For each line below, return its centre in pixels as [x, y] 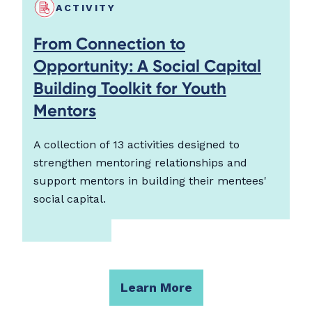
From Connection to [109, 44]
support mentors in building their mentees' [150, 181]
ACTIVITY [86, 8]
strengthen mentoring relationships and [140, 163]
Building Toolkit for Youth [130, 88]
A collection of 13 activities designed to [136, 145]
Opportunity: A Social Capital [147, 66]
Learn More [156, 288]
